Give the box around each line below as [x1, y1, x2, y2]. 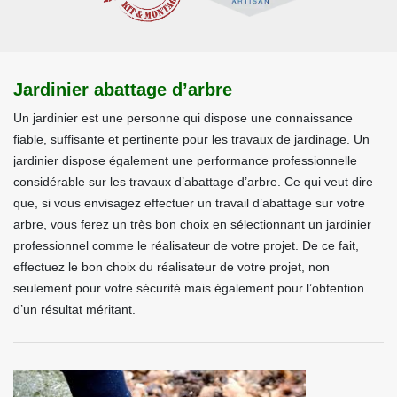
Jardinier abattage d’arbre [13, 80, 232, 99]
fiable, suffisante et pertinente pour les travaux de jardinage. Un [13, 132, 370, 146]
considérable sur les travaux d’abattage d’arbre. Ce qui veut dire [13, 175, 373, 189]
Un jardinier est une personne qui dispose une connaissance [13, 111, 353, 125]
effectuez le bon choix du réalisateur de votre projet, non [13, 260, 330, 274]
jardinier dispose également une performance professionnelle [13, 153, 357, 167]
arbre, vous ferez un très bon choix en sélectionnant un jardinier [13, 217, 371, 231]
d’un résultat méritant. [13, 302, 136, 316]
